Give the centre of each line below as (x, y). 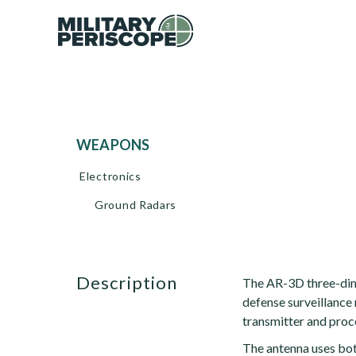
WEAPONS (121, 145)
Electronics (110, 176)
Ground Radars (136, 205)
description (134, 282)
